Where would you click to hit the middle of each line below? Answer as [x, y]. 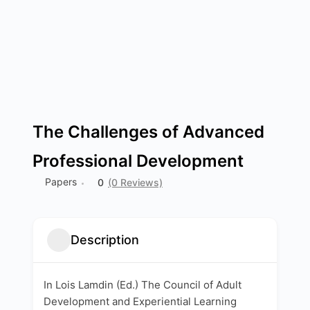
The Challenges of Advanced [148, 131]
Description [105, 240]
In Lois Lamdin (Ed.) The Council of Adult [143, 284]
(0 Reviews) [135, 182]
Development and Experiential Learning [140, 301]
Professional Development [138, 161]
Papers [61, 181]
